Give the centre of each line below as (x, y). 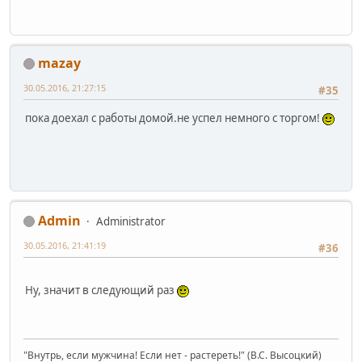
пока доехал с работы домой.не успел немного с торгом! (174, 118)
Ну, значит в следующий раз (101, 290)
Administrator (131, 221)
